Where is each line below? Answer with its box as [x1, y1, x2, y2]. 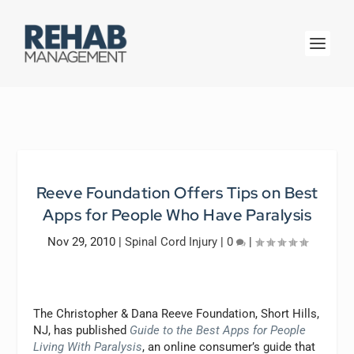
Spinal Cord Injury [124, 235, 217, 249]
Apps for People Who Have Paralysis [43, 205, 311, 225]
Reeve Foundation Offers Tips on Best [36, 183, 318, 203]
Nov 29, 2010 [47, 235, 115, 249]
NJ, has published [33, 323, 130, 337]
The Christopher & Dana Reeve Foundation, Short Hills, [33, 307, 320, 321]
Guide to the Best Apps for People [130, 323, 307, 337]
